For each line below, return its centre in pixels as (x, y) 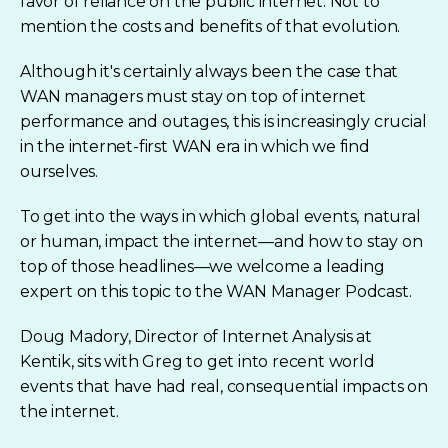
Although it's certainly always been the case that (209, 71)
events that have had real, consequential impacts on (224, 386)
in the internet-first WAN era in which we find (195, 146)
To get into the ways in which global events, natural (220, 216)
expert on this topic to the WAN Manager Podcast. (216, 291)
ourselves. (59, 171)
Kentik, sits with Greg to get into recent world (197, 361)
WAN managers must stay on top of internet (193, 96)
